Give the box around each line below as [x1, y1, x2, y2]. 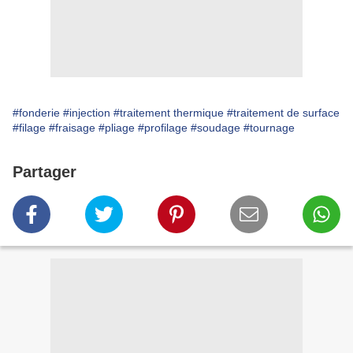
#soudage [191, 121, 240, 135]
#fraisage [49, 121, 95, 135]
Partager [13, 163, 76, 181]
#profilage [138, 121, 188, 135]
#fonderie [13, 106, 60, 120]
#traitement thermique [113, 106, 224, 120]
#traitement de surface [227, 106, 340, 120]
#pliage [98, 121, 135, 135]
